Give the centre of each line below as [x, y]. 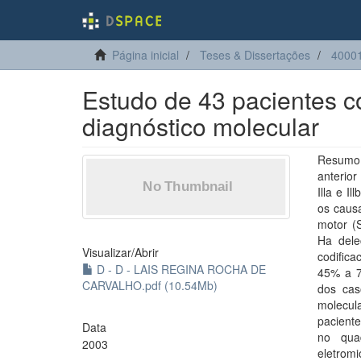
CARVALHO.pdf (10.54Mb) [150, 285]
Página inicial [145, 55]
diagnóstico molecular [201, 126]
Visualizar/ [108, 252]
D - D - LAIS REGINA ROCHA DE [180, 269]
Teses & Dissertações [255, 55]
